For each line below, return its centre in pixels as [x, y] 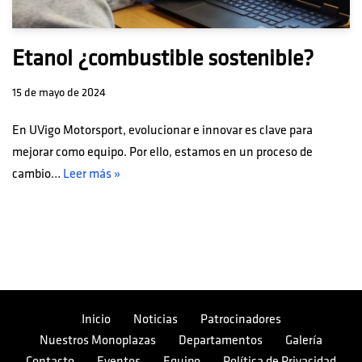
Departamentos [221, 341]
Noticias [155, 320]
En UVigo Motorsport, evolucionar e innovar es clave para [162, 131]
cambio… [38, 175]
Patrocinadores [240, 320]
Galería [304, 341]
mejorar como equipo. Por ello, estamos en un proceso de [162, 153]
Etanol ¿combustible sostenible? [163, 59]
